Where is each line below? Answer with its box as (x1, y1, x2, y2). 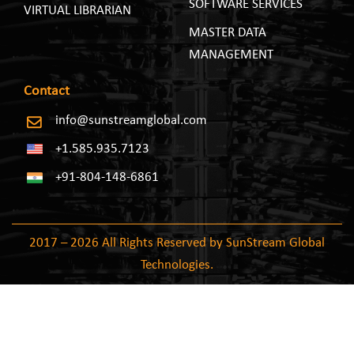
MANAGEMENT (189, 48, 273, 62)
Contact (24, 84, 70, 99)
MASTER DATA (189, 26, 266, 40)
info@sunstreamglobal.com (55, 114, 207, 127)
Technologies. (141, 258, 213, 272)
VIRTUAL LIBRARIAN (24, 4, 131, 17)
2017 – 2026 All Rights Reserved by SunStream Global (29, 236, 325, 250)
